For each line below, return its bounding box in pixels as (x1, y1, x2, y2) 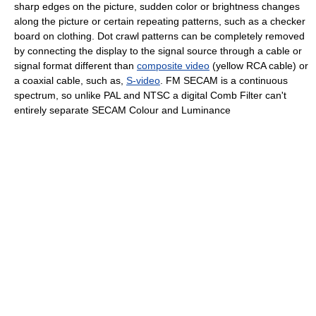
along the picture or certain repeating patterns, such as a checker (14, 15, 305, 27)
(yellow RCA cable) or (209, 59, 308, 71)
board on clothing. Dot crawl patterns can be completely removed (14, 30, 305, 42)
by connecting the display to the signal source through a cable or (14, 44, 302, 56)
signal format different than (14, 59, 137, 71)
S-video (126, 74, 160, 86)
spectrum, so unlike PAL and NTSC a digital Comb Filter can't (14, 89, 286, 101)
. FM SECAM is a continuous (160, 74, 288, 86)
